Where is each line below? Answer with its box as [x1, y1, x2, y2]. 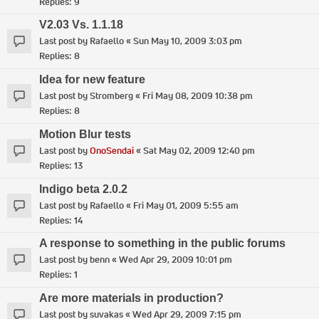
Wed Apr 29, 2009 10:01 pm [119, 253, 232, 266]
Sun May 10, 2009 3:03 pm [133, 35, 242, 48]
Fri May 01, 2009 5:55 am [133, 199, 239, 211]
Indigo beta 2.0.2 [39, 182, 127, 195]
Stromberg [90, 90, 133, 103]
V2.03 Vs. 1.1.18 [39, 19, 123, 31]
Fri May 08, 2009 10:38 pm [142, 90, 253, 103]
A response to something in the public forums [39, 237, 286, 250]
